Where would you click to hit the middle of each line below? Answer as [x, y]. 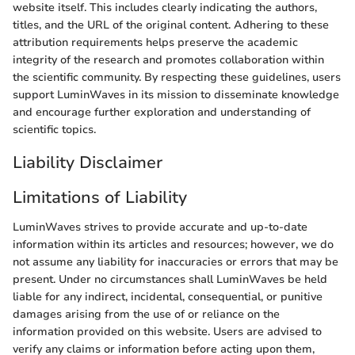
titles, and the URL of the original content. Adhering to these [171, 25]
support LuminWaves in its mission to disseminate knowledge [176, 95]
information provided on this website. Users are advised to [167, 332]
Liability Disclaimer [88, 163]
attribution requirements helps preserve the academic [155, 43]
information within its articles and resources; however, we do [173, 245]
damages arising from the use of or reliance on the [146, 315]
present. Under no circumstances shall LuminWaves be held [170, 280]
